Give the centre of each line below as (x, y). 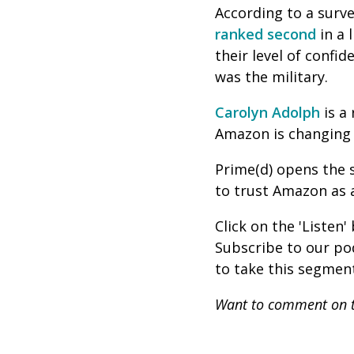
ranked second (265, 34)
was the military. (273, 77)
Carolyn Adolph (267, 112)
